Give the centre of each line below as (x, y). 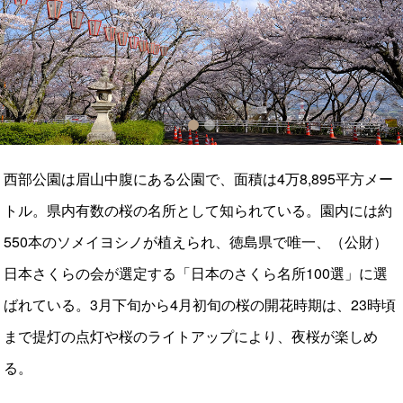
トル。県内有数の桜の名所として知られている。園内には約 (198, 210)
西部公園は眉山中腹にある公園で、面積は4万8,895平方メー (199, 179)
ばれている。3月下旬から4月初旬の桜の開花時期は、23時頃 (200, 305)
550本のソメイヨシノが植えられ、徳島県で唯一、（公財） (196, 242)
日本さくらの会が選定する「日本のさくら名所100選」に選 (196, 273)
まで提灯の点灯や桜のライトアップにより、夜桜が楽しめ (191, 336)
